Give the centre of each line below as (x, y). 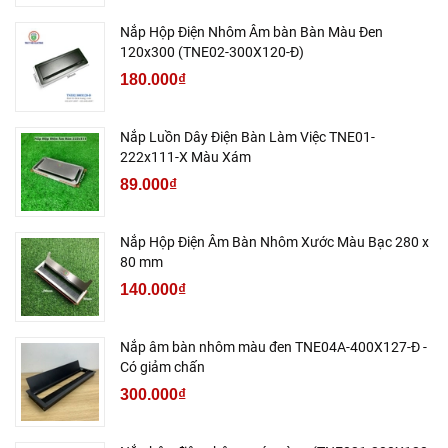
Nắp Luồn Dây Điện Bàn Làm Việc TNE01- (247, 137)
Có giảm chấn (162, 367)
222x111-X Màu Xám (185, 157)
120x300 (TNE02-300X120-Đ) (212, 52)
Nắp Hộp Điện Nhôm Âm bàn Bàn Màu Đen (251, 32)
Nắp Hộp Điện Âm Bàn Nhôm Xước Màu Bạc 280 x (274, 242)
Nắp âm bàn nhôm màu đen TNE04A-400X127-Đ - (273, 347)
